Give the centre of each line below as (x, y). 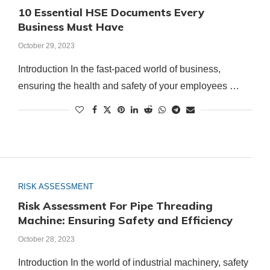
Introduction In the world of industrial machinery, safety (133, 263)
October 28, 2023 (46, 240)
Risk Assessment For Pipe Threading (115, 206)
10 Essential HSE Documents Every (111, 12)
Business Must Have (71, 27)
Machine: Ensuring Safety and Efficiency (125, 221)
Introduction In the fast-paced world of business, (119, 69)
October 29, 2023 (46, 46)
